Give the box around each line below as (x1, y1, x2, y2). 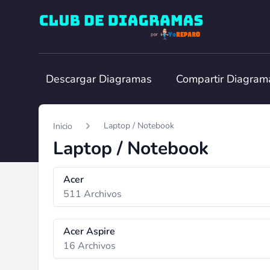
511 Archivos (63, 187, 122, 201)
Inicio (53, 121, 72, 132)
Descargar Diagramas (46, 72, 152, 86)
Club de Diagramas (38, 12, 121, 25)
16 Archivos (63, 239, 116, 253)
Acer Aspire (63, 225, 115, 238)
